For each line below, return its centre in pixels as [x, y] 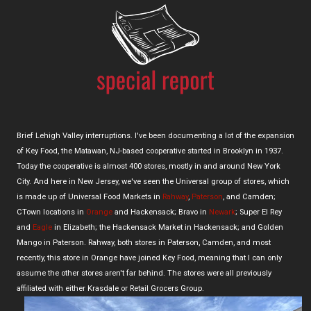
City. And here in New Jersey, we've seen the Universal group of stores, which [153, 181]
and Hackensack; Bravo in [161, 212]
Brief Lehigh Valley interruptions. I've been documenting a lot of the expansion [155, 135]
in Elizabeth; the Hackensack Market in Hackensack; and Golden [168, 227]
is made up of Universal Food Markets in [90, 196]
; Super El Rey [259, 212]
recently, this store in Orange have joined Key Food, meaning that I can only [149, 258]
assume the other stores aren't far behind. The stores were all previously [144, 273]
